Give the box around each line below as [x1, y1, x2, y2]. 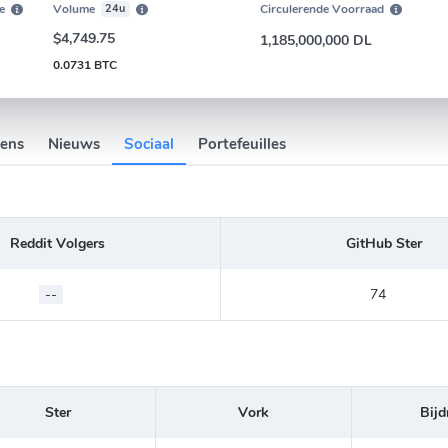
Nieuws [48, 133, 100, 154]
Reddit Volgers [9, 233, 105, 253]
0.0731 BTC [53, 56, 118, 73]
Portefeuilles [198, 133, 286, 154]
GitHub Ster [346, 233, 422, 253]
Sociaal [124, 133, 174, 154]
